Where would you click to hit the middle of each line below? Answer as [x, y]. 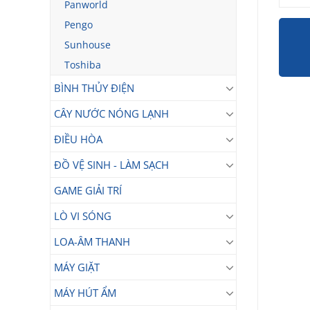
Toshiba [83, 65]
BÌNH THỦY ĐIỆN [94, 88]
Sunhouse [88, 45]
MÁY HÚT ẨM [85, 293]
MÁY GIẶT [77, 267]
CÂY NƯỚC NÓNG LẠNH [111, 113]
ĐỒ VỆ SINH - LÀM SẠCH [111, 165]
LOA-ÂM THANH [92, 241]
